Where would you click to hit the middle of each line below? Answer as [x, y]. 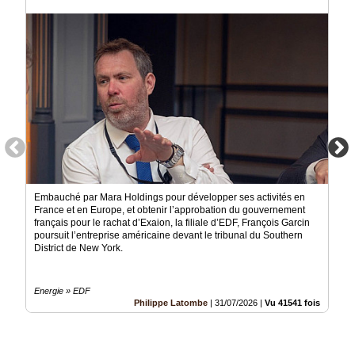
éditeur [21, 189]
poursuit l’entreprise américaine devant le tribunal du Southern [168, 236]
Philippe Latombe [171, 303]
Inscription [29, 125]
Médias [22, 30]
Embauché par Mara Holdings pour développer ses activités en [170, 198]
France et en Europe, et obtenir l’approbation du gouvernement [170, 210]
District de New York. [78, 248]
